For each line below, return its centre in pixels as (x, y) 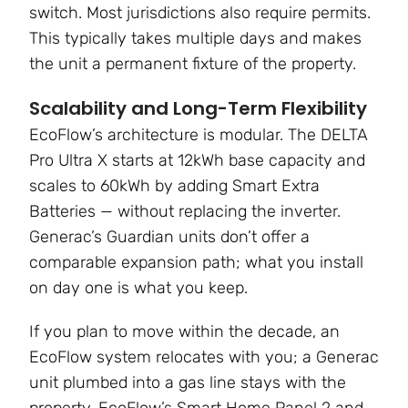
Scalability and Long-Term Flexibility (198, 109)
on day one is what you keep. (138, 288)
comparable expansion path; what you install (196, 263)
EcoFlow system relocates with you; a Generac (204, 357)
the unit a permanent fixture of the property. (193, 64)
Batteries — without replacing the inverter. (185, 212)
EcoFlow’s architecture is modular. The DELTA (199, 135)
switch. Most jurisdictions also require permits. (200, 13)
